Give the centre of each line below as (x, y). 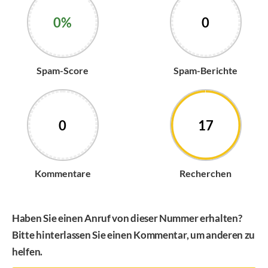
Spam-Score (63, 70)
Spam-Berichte (205, 70)
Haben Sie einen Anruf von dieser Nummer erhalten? (127, 218)
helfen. (27, 251)
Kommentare (63, 173)
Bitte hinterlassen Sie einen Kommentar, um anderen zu (134, 234)
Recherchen (205, 173)
